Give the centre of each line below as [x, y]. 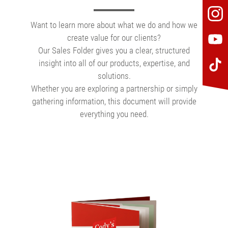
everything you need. [114, 114]
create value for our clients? [114, 38]
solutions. [114, 76]
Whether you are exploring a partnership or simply [114, 89]
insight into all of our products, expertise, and [114, 63]
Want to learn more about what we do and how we [114, 25]
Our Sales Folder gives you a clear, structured [114, 50]
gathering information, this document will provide [114, 101]
